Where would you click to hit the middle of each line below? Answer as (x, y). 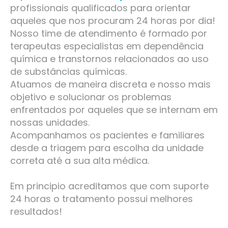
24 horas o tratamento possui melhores (102, 199)
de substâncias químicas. (68, 72)
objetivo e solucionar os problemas (91, 97)
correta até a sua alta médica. (80, 161)
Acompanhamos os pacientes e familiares (107, 135)
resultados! (36, 212)
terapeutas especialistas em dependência (107, 46)
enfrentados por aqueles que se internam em (114, 110)
